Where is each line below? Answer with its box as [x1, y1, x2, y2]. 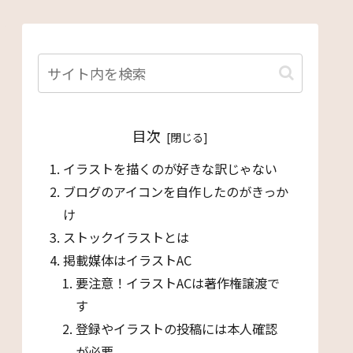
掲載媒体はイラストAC [63, 251, 192, 270]
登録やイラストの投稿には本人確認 [76, 319, 278, 339]
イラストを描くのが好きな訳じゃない [63, 159, 278, 179]
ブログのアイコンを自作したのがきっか [63, 182, 289, 202]
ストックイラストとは [63, 228, 190, 247]
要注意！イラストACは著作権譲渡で [76, 273, 281, 293]
